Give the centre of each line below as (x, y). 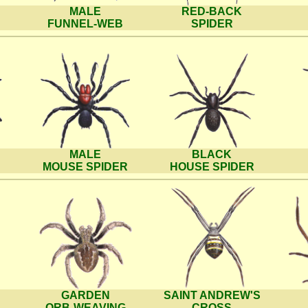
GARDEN (85, 295)
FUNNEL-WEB (85, 24)
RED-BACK (212, 11)
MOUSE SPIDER (85, 167)
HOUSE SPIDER (212, 167)
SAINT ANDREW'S (212, 295)
